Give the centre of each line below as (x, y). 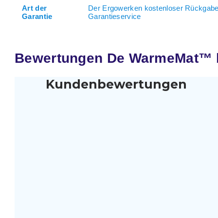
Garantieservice (115, 16)
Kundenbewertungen (117, 84)
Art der (35, 8)
